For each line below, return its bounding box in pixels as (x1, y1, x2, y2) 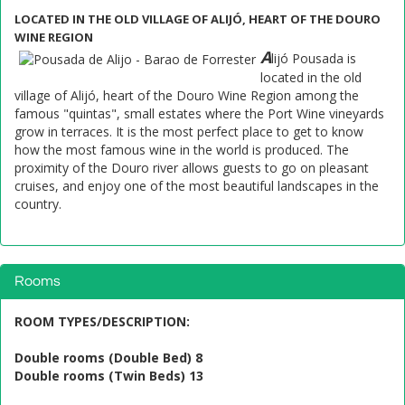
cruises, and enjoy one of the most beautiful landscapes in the (14, 177, 379, 194)
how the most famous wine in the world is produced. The (14, 141, 349, 158)
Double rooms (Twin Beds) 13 (14, 367, 203, 384)
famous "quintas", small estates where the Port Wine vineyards (14, 105, 384, 122)
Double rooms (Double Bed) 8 (14, 349, 202, 366)
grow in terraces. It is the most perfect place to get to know (14, 123, 363, 140)
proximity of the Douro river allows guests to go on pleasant (14, 159, 369, 176)
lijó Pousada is (271, 50, 356, 67)
